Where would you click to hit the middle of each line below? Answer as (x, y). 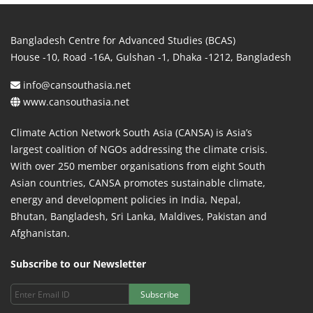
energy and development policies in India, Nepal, (126, 199)
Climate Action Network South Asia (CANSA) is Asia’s (131, 132)
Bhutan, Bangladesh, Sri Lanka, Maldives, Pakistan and (139, 216)
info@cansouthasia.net (77, 85)
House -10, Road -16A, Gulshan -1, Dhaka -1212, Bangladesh (151, 57)
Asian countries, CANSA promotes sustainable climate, (138, 183)
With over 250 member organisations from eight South (138, 166)
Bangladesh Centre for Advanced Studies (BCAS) (123, 40)
